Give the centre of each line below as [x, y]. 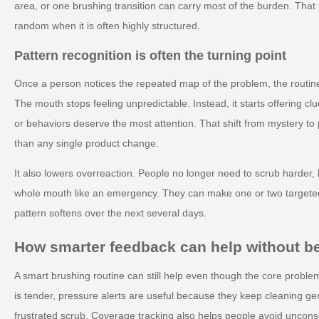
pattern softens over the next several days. [110, 213]
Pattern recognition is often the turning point [150, 55]
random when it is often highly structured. [107, 26]
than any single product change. [87, 143]
